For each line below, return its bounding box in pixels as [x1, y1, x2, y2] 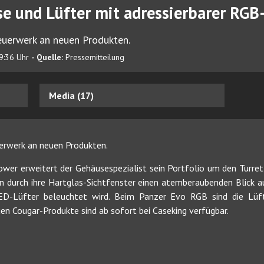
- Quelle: [31, 52, 65, 62]
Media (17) [49, 89, 94, 101]
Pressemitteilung [65, 52, 124, 62]
